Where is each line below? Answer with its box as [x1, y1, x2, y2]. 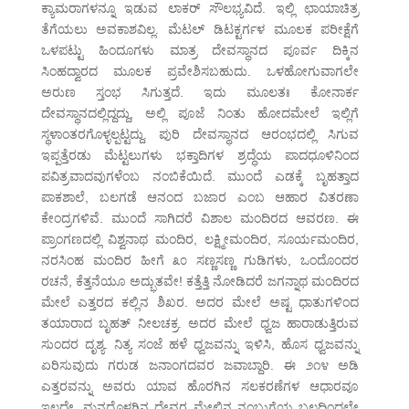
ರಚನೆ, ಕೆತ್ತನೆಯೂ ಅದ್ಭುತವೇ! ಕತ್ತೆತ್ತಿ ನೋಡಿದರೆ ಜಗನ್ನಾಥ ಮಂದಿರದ [40, 274, 360, 289]
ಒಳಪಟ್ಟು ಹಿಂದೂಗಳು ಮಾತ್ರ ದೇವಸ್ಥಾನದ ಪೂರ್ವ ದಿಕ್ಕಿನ [40, 43, 360, 58]
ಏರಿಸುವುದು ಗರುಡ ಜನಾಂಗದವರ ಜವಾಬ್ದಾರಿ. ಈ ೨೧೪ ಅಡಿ [40, 358, 360, 373]
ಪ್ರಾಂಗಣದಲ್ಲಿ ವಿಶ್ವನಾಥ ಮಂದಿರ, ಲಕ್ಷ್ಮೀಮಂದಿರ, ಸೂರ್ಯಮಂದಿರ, [40, 232, 360, 247]
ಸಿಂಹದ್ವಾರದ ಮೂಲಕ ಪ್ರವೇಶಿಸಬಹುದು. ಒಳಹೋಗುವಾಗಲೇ [40, 64, 360, 79]
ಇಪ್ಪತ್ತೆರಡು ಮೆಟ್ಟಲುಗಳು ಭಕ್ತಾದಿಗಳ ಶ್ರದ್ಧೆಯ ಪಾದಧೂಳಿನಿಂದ [40, 148, 360, 163]
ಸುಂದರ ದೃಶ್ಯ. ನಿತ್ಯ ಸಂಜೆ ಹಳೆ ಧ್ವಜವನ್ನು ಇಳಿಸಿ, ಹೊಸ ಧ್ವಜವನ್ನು [40, 337, 360, 352]
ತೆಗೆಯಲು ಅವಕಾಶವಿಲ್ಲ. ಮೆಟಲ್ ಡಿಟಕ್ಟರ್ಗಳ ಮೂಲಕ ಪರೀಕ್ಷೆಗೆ [40, 22, 360, 37]
